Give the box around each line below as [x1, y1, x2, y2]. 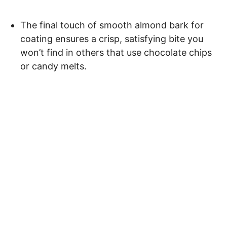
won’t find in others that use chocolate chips [20, 47, 212, 58]
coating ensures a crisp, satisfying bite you [20, 33, 203, 44]
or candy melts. [20, 60, 87, 71]
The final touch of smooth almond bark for [20, 19, 204, 30]
